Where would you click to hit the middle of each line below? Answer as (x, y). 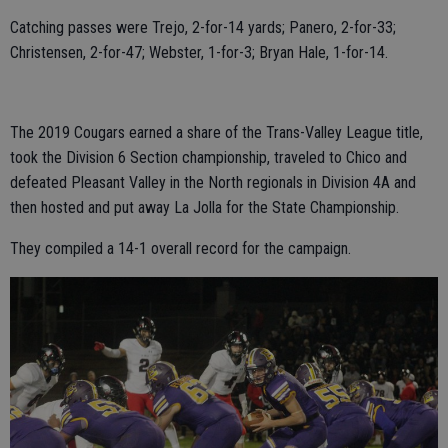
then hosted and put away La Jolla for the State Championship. (204, 207)
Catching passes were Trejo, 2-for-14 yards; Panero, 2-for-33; (203, 27)
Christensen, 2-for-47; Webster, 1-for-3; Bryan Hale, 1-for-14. (199, 52)
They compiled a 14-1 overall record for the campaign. (180, 248)
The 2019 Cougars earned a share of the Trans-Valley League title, (216, 132)
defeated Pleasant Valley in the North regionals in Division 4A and (213, 182)
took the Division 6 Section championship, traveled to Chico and (208, 157)
